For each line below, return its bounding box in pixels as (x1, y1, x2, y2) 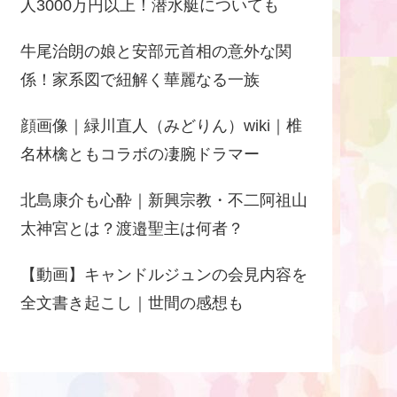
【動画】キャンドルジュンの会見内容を (20, 265, 307, 284)
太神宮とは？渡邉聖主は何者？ (20, 219, 244, 237)
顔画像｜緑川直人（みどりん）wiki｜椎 (20, 116, 302, 135)
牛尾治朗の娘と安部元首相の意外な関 (20, 42, 292, 60)
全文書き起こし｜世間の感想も (20, 293, 244, 312)
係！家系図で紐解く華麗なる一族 (20, 70, 260, 89)
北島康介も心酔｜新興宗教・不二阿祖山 (20, 191, 307, 209)
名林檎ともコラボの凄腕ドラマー (20, 144, 260, 163)
